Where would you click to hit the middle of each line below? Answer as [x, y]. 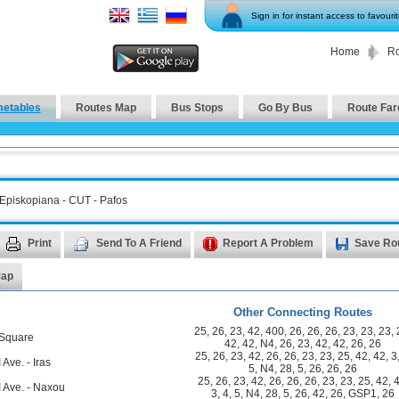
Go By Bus [285, 108]
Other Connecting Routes [303, 312]
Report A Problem [265, 244]
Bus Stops [197, 108]
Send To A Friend [136, 244]
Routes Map [106, 108]
